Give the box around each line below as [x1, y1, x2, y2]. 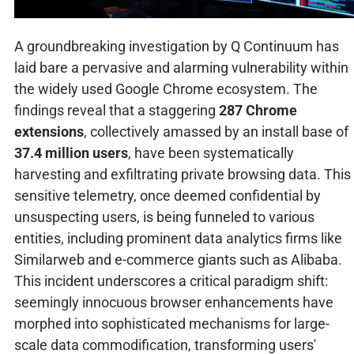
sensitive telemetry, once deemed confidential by [13, 186, 321, 204]
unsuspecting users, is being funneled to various [13, 208, 314, 225]
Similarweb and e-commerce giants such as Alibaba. [13, 250, 342, 268]
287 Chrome [218, 101, 297, 119]
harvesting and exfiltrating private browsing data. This [13, 165, 351, 183]
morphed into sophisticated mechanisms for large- [13, 314, 330, 332]
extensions [13, 122, 84, 140]
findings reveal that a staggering [13, 101, 219, 119]
